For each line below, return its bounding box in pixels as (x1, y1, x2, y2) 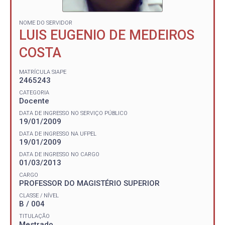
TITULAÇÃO (19, 212, 50, 219)
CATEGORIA (19, 89, 49, 96)
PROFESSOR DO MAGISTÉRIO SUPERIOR (19, 178, 160, 188)
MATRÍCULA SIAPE (19, 68, 66, 75)
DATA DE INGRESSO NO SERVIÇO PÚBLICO (19, 109, 128, 117)
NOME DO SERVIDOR (19, 20, 72, 26)
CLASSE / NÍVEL (19, 192, 59, 199)
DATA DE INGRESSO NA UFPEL (19, 130, 96, 137)
